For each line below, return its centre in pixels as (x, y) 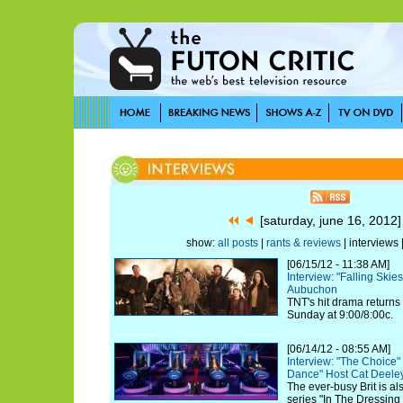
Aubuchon (312, 290)
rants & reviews (303, 243)
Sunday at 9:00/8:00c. (340, 315)
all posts (237, 243)
